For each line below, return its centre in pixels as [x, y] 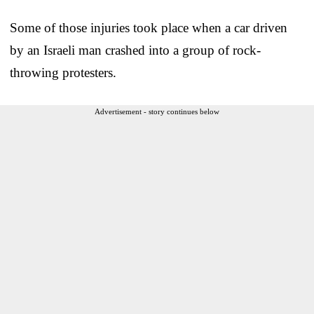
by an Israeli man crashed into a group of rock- [135, 50]
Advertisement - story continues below [157, 111]
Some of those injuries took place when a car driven [149, 27]
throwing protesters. [63, 72]
